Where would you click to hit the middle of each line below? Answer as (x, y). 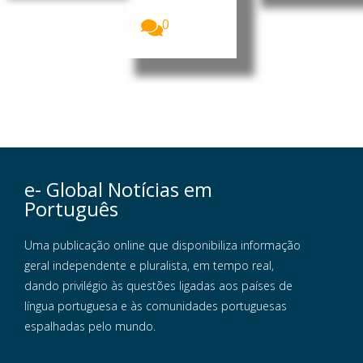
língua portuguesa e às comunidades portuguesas (156, 306)
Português (71, 209)
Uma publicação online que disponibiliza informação (162, 246)
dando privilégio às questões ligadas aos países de (158, 286)
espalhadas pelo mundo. (90, 327)
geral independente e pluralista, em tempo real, (149, 266)
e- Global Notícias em (118, 190)
